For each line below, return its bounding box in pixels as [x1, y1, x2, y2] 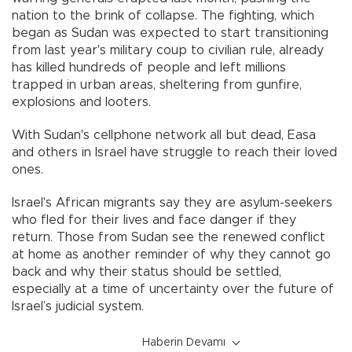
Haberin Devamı [142, 337, 225, 349]
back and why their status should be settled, [12, 266, 281, 279]
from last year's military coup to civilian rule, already [12, 44, 324, 57]
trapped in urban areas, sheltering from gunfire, [12, 79, 302, 92]
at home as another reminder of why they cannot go [12, 248, 331, 262]
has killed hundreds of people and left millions [12, 61, 286, 75]
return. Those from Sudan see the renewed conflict [12, 231, 325, 244]
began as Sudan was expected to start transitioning [12, 27, 328, 40]
